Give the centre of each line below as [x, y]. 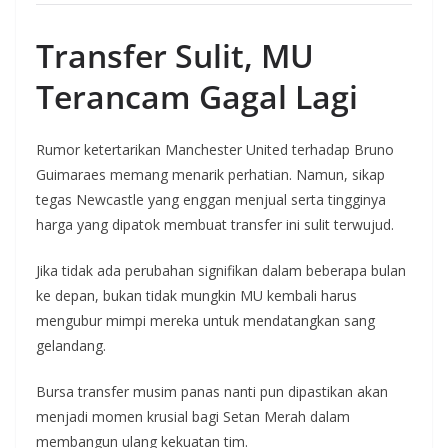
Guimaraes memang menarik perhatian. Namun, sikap [210, 174]
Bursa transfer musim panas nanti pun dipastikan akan [212, 391]
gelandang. [71, 345]
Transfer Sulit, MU [175, 55]
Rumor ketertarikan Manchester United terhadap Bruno [215, 149]
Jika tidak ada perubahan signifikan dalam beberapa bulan [221, 270]
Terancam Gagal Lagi [197, 96]
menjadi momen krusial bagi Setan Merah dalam [193, 416]
